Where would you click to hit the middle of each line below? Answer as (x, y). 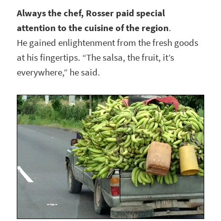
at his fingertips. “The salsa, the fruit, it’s (96, 57)
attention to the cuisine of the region (93, 28)
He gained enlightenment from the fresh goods (108, 42)
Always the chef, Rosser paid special (91, 13)
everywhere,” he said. (59, 72)
